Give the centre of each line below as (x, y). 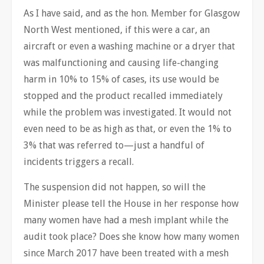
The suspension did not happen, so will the (115, 187)
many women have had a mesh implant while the (126, 220)
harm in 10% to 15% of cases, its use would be (121, 79)
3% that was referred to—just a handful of (114, 145)
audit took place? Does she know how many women (131, 236)
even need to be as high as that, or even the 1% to (128, 128)
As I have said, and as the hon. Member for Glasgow (132, 13)
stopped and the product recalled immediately (123, 95)
